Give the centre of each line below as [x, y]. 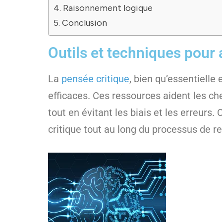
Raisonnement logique [108, 8]
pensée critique [95, 79]
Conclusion [84, 23]
